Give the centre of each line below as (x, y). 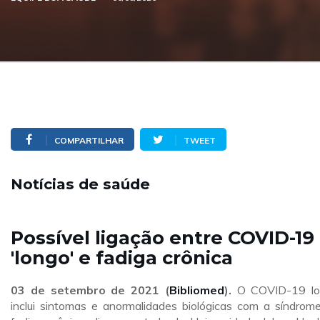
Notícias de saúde (80, 184)
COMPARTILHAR (89, 140)
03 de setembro (58, 290)
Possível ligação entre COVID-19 (162, 237)
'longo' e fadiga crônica (122, 257)
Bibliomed (196, 290)
